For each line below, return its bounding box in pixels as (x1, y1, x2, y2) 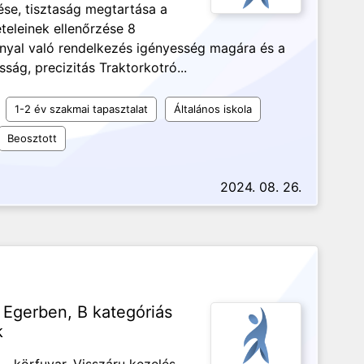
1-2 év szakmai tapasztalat (15, 102, 148, 115)
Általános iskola (174, 102, 252, 115)
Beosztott (7, 132, 57, 145)
